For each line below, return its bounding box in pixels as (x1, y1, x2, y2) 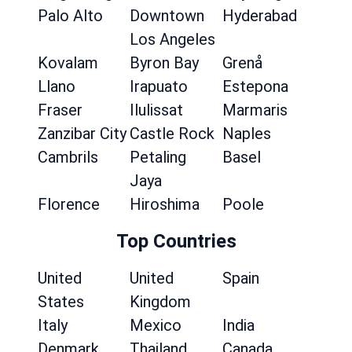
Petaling (130, 148, 187, 167)
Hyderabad (222, 6, 297, 25)
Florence (38, 195, 100, 214)
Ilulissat (130, 101, 184, 119)
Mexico (130, 316, 182, 335)
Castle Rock (130, 124, 215, 143)
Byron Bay (130, 53, 200, 72)
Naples (222, 124, 271, 143)
